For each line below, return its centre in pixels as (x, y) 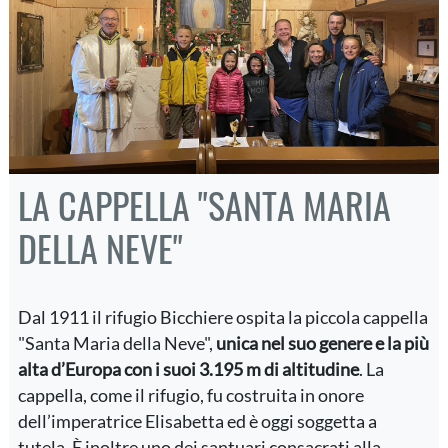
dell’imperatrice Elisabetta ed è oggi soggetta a (198, 420)
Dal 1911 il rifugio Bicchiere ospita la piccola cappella (223, 316)
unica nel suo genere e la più (323, 342)
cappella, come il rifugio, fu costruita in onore (191, 394)
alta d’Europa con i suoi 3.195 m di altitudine (189, 368)
